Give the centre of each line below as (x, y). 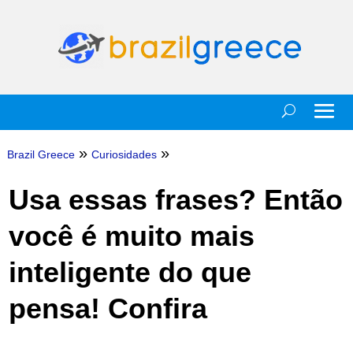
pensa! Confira (108, 308)
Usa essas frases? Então (175, 200)
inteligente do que (130, 272)
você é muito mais (131, 236)
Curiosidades (124, 154)
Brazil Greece (41, 154)
